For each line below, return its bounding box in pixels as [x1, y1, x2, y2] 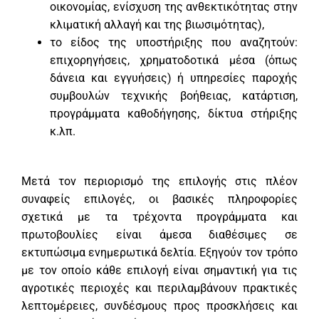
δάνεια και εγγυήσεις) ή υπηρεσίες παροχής [50, 71, 298, 85]
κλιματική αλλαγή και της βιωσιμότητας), [50, 18, 264, 32]
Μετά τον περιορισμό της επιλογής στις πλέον [21, 174, 298, 189]
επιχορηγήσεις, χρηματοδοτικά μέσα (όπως [50, 53, 298, 68]
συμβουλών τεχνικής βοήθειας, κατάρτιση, [50, 89, 298, 103]
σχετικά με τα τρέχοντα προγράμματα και [21, 210, 298, 224]
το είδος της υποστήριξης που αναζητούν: [50, 36, 298, 50]
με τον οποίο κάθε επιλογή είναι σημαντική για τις [21, 263, 298, 278]
